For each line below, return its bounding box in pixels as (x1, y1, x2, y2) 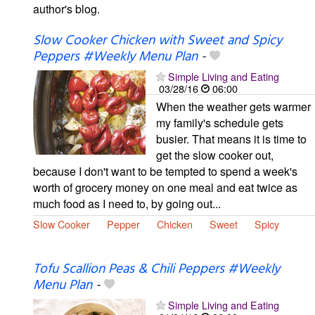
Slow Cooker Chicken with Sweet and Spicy (33, 30, 282, 51)
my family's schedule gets (156, 114, 283, 131)
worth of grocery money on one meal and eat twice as (33, 179, 297, 195)
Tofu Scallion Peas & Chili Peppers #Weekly (33, 258, 280, 280)
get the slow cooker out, (156, 146, 274, 163)
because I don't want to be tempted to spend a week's (33, 162, 297, 179)
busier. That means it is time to (156, 130, 307, 147)
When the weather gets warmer (156, 98, 311, 115)
